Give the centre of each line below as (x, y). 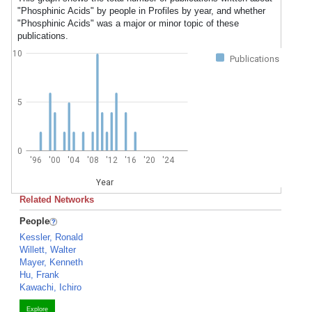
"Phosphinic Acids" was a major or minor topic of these (128, 23)
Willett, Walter (48, 250)
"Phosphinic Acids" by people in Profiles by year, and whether (141, 11)
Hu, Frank (39, 275)
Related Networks (57, 200)
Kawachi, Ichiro (50, 287)
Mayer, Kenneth (51, 262)
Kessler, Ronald (51, 237)
